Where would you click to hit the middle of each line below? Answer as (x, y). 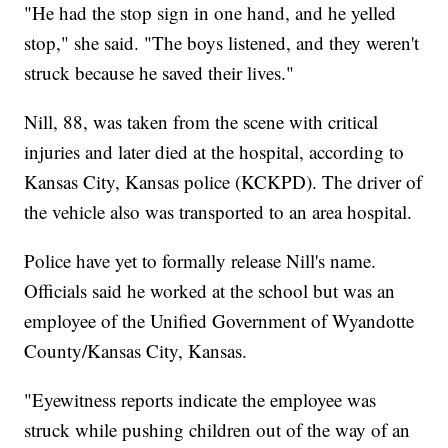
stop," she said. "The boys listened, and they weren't (222, 43)
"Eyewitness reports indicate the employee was (200, 400)
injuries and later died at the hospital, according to (214, 152)
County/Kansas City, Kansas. (136, 351)
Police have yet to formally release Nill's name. (200, 261)
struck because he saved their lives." (159, 73)
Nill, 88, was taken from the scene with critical (201, 122)
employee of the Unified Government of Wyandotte (219, 321)
